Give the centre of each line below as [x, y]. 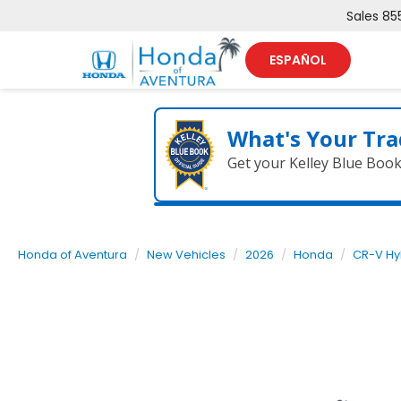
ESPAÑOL [299, 60]
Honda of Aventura [73, 255]
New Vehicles [186, 255]
